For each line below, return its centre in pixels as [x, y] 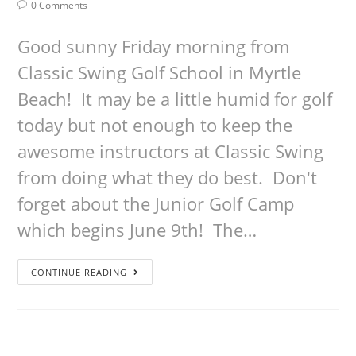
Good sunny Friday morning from [154, 46]
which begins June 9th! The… [137, 230]
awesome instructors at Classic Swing [171, 151]
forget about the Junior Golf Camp [156, 203]
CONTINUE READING [79, 272]
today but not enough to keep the [155, 125]
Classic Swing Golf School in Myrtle [160, 72]
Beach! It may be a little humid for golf [175, 99]
